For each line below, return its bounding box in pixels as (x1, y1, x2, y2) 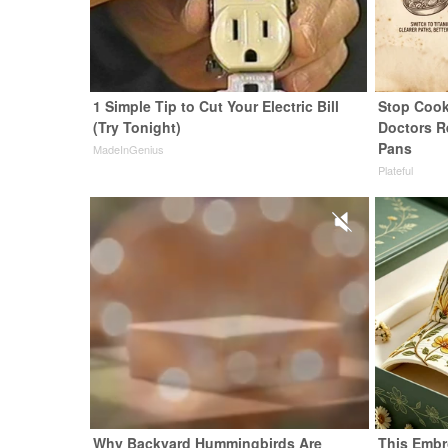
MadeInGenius (93, 141, 165, 158)
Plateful (378, 162, 414, 179)
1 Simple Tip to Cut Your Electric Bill (93, 96, 340, 117)
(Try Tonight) (93, 117, 182, 138)
